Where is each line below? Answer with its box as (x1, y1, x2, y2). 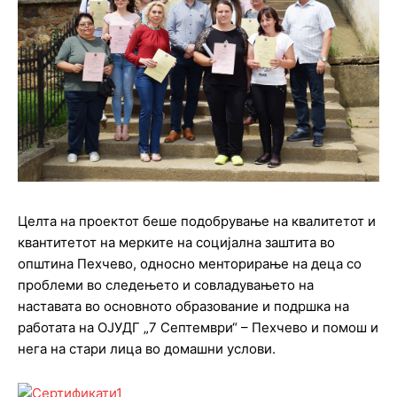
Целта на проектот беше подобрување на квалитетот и (18, 213, 376, 230)
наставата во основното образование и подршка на (18, 298, 349, 315)
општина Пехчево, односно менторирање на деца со (18, 255, 362, 273)
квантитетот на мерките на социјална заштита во (18, 234, 335, 252)
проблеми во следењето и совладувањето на (18, 276, 314, 294)
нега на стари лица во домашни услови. (18, 340, 276, 358)
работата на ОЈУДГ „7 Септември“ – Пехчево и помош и (18, 319, 378, 337)
